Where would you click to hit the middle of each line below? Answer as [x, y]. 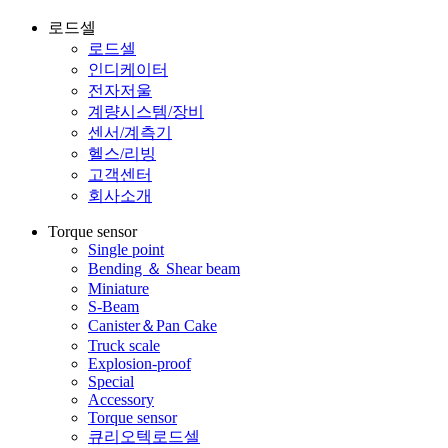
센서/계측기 [130, 132]
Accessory [121, 399]
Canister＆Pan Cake [152, 325]
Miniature [118, 288]
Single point [126, 249]
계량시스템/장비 [146, 111]
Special [111, 381]
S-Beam [113, 306]
